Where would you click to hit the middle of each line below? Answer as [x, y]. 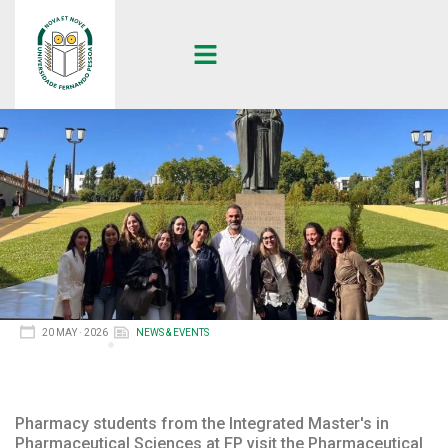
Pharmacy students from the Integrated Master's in [202, 424]
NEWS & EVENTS [172, 332]
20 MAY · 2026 [75, 332]
